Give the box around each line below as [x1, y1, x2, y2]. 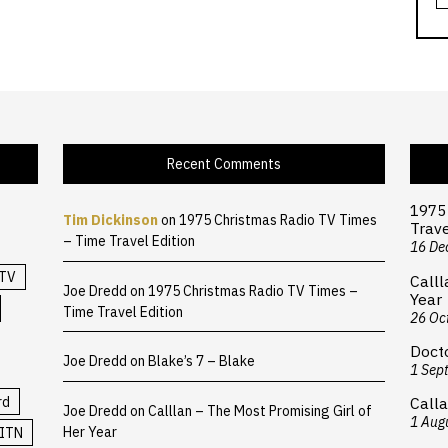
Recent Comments [166, 154, 281, 173]
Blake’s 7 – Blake [148, 352, 256, 371]
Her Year [63, 422, 118, 441]
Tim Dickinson [63, 211, 159, 230]
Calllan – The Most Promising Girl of [148, 401, 373, 420]
